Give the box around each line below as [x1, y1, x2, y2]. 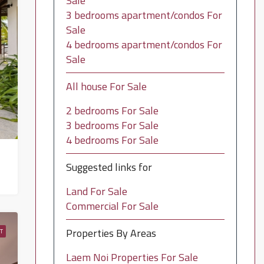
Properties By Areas [65, 225, 156, 241]
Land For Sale [65, 183, 127, 199]
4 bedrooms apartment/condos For [65, 37, 222, 52]
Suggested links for [65, 159, 152, 175]
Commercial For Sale [65, 198, 159, 214]
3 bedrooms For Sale [65, 117, 159, 133]
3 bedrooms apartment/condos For [65, 7, 222, 23]
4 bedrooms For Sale [65, 132, 159, 148]
